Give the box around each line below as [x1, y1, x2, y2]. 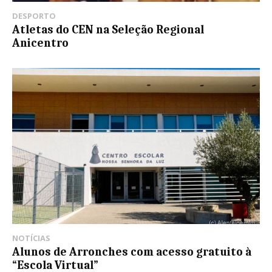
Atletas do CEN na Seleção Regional [12, 23, 204, 37]
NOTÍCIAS [12, 233, 50, 244]
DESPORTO [12, 10, 56, 22]
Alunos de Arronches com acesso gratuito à [12, 245, 251, 259]
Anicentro [12, 36, 69, 50]
